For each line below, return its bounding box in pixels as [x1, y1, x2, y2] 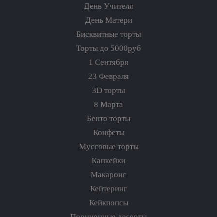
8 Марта [94, 100, 123, 109]
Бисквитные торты [76, 30, 141, 39]
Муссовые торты [78, 142, 139, 152]
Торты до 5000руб [76, 44, 141, 53]
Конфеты [93, 128, 124, 138]
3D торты [92, 86, 125, 95]
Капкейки [92, 156, 125, 166]
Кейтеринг [90, 184, 127, 194]
